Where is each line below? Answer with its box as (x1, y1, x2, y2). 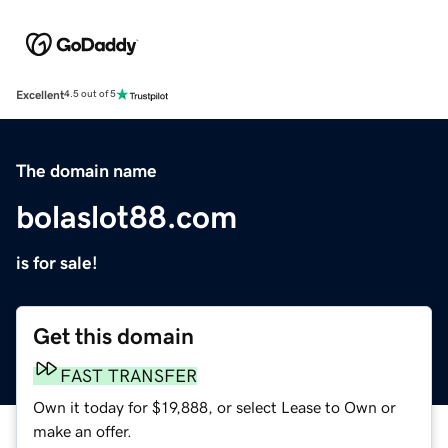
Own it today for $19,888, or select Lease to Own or (33, 398, 396, 415)
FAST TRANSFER (60, 366, 197, 385)
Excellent (16, 88, 64, 101)
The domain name (16, 161, 157, 180)
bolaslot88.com (16, 200, 237, 233)
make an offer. (33, 422, 132, 439)
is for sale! (16, 253, 98, 272)
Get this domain (33, 324, 194, 348)
